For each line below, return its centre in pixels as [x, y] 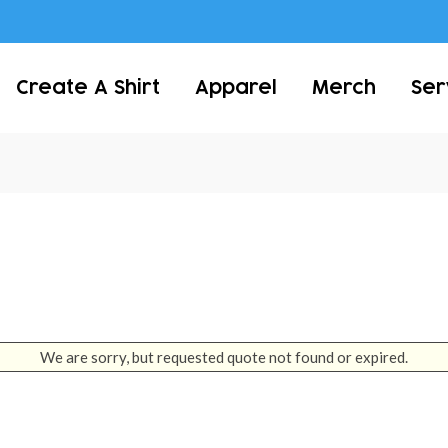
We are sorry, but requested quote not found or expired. [224, 356]
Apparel [236, 88]
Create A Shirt [88, 88]
